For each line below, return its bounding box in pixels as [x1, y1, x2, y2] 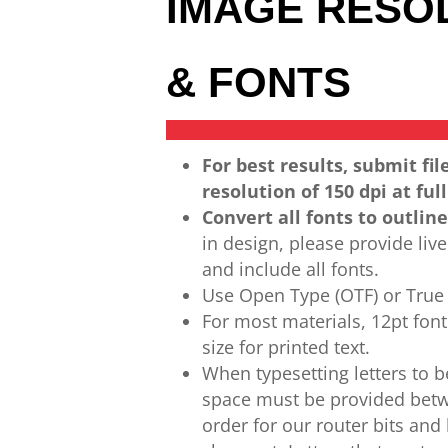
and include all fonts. [202, 257, 380, 281]
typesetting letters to [256, 361, 430, 385]
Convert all [202, 205, 302, 229]
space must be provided [202, 387, 406, 411]
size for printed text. [202, 335, 371, 359]
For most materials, [202, 309, 367, 333]
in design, [202, 231, 285, 255]
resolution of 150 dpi [202, 179, 388, 203]
